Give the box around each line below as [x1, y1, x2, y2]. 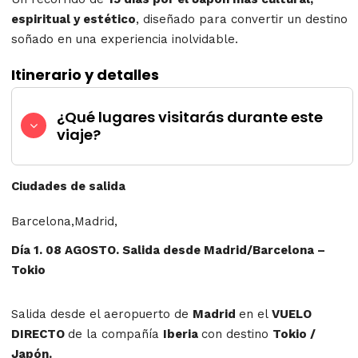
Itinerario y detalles [11, 65, 159, 86]
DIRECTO [11, 326, 68, 341]
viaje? [57, 125, 101, 145]
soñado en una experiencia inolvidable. [11, 31, 238, 46]
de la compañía [68, 326, 163, 341]
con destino [201, 326, 272, 341]
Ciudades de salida [11, 178, 125, 193]
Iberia [163, 326, 201, 341]
